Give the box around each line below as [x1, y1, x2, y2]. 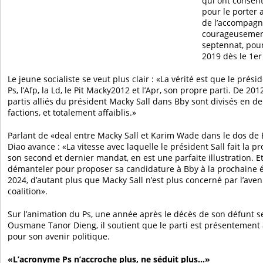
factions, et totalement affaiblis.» [8, 107, 137, 119]
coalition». [8, 186, 48, 197]
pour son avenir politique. [8, 231, 110, 242]
